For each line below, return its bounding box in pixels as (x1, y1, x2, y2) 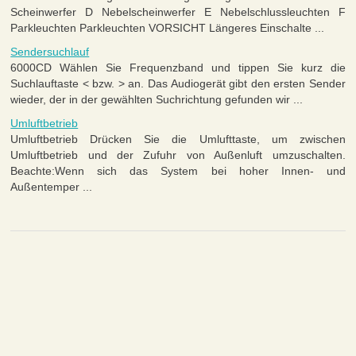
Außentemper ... (10, 180, 93, 194)
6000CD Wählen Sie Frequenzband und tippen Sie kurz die (10, 61, 346, 75)
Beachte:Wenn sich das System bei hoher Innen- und (10, 164, 346, 178)
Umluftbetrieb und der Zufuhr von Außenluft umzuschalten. (10, 149, 346, 162)
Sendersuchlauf (10, 45, 90, 59)
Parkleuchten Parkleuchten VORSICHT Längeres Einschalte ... (10, 21, 325, 35)
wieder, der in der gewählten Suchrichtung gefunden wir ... (10, 93, 304, 106)
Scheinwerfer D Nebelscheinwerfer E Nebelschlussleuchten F (10, 6, 346, 19)
